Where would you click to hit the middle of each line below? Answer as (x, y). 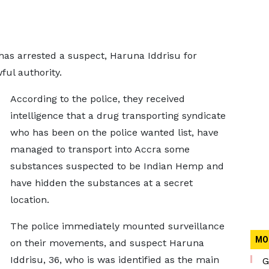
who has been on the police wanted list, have (114, 132)
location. (29, 200)
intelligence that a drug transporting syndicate (118, 116)
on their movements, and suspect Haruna (107, 243)
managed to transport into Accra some (100, 149)
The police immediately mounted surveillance (117, 226)
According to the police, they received (97, 99)
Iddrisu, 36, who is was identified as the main (114, 260)
